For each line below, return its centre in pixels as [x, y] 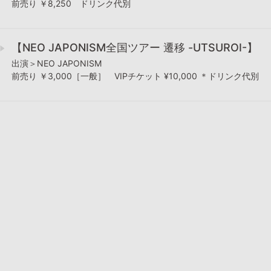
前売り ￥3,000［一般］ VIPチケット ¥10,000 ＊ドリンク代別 [135, 76]
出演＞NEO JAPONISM [57, 64]
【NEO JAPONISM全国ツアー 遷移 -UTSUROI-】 [135, 48]
